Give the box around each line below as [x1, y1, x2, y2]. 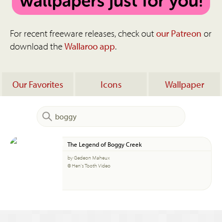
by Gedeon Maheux [67, 154, 110, 161]
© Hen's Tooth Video [67, 162, 111, 169]
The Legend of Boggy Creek [67, 140, 142, 148]
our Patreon [156, 27, 202, 39]
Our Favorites [12, 78, 63, 90]
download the [10, 40, 64, 52]
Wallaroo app [64, 40, 115, 52]
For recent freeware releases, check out [10, 27, 156, 39]
